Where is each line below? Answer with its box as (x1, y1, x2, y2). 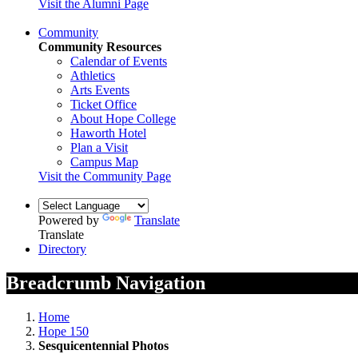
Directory (38, 241, 86, 256)
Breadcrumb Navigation (6, 272, 205, 293)
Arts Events (70, 82, 129, 97)
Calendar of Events (70, 54, 167, 68)
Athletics (70, 68, 115, 82)
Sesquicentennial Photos (38, 338, 169, 352)
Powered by (38, 213, 102, 227)
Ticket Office (70, 97, 137, 111)
